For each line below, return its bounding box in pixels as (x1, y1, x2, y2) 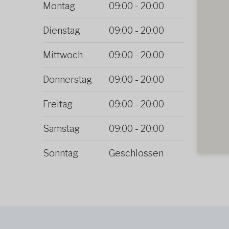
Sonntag (43, 148, 78, 159)
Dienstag (43, 25, 80, 36)
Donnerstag (43, 74, 92, 85)
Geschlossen (109, 148, 164, 159)
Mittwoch (43, 50, 83, 61)
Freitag (43, 99, 73, 110)
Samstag (43, 123, 80, 134)
